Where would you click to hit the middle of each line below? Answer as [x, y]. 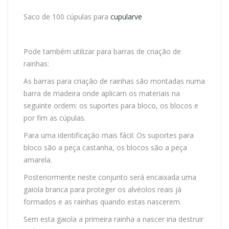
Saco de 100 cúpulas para [67, 16]
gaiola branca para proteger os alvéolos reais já [102, 189]
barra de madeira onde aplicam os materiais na [102, 93]
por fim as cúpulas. [55, 118]
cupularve [126, 16]
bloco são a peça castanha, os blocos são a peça [105, 147]
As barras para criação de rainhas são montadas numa [114, 81]
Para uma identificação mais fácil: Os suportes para [109, 135]
